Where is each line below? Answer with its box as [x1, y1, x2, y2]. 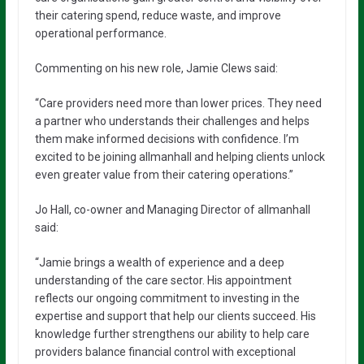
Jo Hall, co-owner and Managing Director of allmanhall [34, 203, 310, 216]
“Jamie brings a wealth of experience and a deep [34, 256, 284, 269]
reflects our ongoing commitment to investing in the [34, 292, 300, 305]
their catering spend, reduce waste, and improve [34, 9, 281, 22]
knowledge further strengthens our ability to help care [34, 327, 310, 340]
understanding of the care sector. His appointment [34, 274, 292, 287]
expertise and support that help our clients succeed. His [34, 310, 316, 323]
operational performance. [34, 27, 167, 40]
